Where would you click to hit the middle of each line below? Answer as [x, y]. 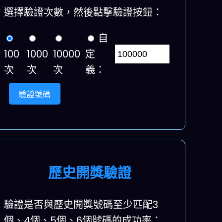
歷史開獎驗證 [89, 173]
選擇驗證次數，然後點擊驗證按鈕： [83, 13]
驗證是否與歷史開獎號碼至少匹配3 [81, 205]
